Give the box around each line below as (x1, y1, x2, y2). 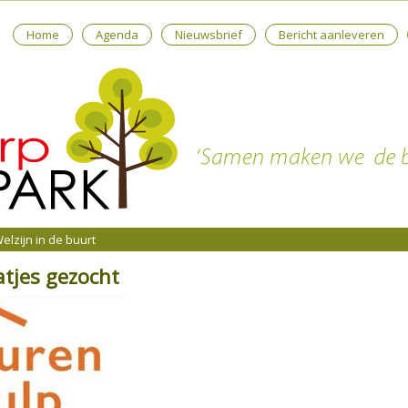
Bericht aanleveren (279, 26, 385, 43)
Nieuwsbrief (175, 26, 243, 43)
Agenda (96, 26, 139, 43)
